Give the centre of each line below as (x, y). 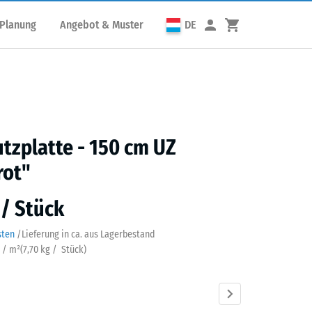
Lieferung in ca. (52, 234)
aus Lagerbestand (119, 234)
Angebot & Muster (102, 24)
